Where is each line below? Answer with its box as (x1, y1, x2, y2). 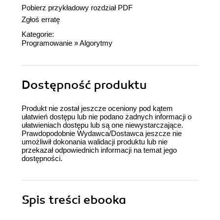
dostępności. (22, 154, 62, 163)
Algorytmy (80, 39, 112, 48)
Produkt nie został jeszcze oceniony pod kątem (22, 104, 173, 113)
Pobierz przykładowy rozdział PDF (22, 3, 133, 12)
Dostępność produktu (22, 78, 147, 93)
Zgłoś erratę (22, 15, 60, 24)
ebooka (83, 192, 126, 208)
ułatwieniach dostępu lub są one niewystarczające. (22, 121, 183, 130)
